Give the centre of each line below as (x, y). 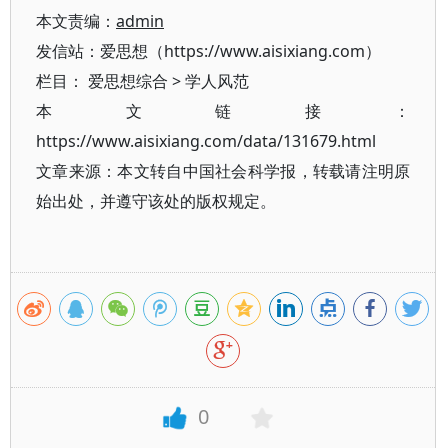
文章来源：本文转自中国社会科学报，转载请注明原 (223, 171)
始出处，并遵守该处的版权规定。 (156, 201)
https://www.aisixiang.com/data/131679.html (206, 141)
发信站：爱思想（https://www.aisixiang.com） (208, 51)
